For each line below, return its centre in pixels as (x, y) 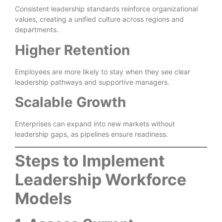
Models (43, 198)
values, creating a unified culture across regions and (99, 19)
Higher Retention (72, 50)
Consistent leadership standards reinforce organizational (106, 9)
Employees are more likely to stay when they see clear (103, 71)
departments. (37, 30)
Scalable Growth (70, 102)
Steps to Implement (90, 161)
